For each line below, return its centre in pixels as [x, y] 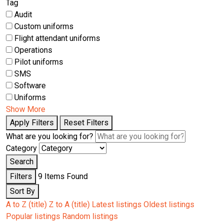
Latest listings [117, 205]
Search [22, 162]
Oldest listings [169, 205]
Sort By [22, 191]
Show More [26, 110]
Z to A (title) [69, 205]
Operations [33, 50]
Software [30, 86]
